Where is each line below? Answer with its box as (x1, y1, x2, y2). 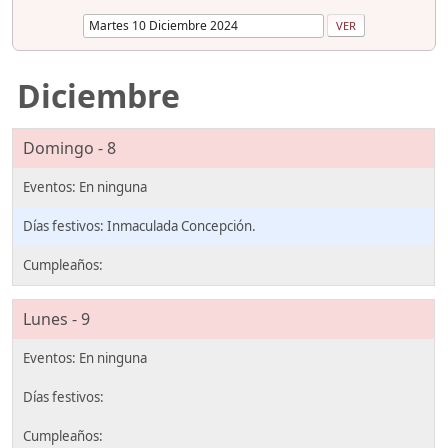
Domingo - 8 (23, 136, 116, 159)
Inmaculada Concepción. (107, 216, 256, 235)
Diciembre (16, 73, 180, 117)
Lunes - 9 (23, 308, 90, 331)
